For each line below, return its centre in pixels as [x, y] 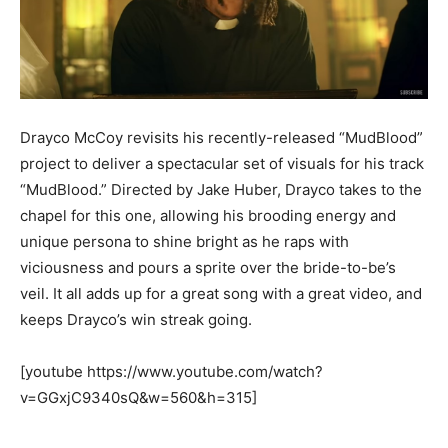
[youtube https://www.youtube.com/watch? [171, 372]
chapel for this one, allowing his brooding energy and [208, 216]
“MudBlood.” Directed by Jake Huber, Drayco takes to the [221, 190]
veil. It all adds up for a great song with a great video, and [221, 294]
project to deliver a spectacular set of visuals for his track [222, 164]
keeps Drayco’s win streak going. [136, 320]
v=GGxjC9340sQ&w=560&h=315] [138, 398]
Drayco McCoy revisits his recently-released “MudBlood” [221, 138]
